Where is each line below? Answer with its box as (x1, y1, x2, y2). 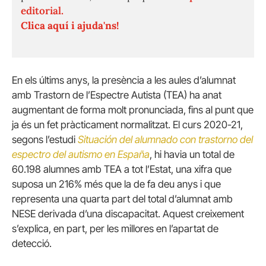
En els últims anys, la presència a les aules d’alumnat (12, 74, 236, 86)
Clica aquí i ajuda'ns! (21, 18, 119, 32)
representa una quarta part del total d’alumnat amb (12, 192, 233, 205)
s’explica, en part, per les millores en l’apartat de (12, 222, 218, 235)
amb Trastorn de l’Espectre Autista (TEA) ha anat (12, 88, 221, 101)
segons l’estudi (12, 133, 78, 145)
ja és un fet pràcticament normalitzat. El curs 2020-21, (12, 118, 243, 131)
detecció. (12, 237, 52, 249)
